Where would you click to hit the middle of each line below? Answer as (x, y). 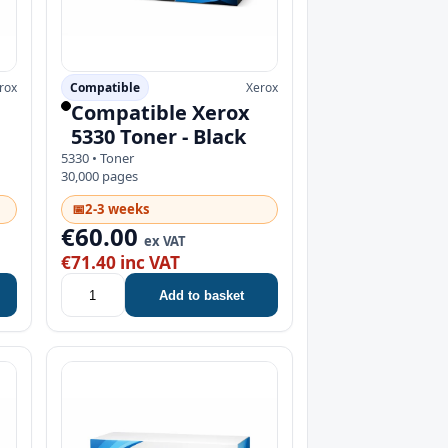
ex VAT (164, 241)
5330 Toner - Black (158, 137)
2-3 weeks (117, 209)
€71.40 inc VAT (120, 263)
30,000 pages (99, 176)
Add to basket (201, 295)
